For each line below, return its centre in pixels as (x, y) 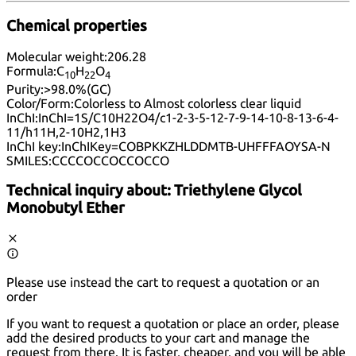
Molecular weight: (57, 57)
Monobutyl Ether (66, 208)
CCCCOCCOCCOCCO (110, 160)
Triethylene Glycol (238, 191)
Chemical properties (77, 25)
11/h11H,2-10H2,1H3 (66, 132)
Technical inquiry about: (90, 191)
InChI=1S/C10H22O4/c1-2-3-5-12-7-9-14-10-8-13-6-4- (188, 117)
